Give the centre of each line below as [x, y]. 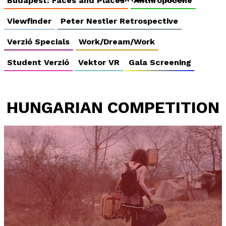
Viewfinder [30, 21]
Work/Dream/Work [117, 42]
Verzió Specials [39, 42]
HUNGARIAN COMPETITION [113, 108]
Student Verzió [38, 62]
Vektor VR [99, 62]
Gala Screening [160, 62]
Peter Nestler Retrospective [120, 21]
